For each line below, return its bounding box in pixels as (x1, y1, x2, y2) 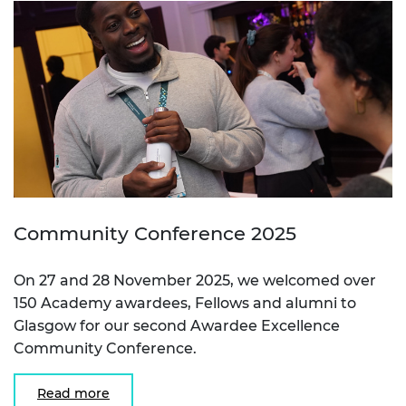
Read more (37, 385, 110, 402)
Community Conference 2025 (14, 222, 296, 246)
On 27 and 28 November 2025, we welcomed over (14, 272, 376, 290)
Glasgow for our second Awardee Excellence (14, 317, 340, 335)
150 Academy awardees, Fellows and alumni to (14, 295, 356, 313)
